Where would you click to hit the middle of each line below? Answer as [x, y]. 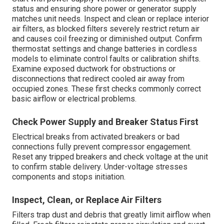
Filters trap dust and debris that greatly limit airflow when [111, 214]
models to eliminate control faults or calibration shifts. [106, 58]
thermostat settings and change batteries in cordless [104, 48]
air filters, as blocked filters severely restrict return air [106, 28]
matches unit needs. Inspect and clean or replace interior [110, 18]
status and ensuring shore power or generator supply [104, 8]
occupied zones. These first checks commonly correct [106, 88]
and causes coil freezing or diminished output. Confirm [107, 38]
